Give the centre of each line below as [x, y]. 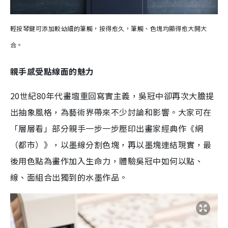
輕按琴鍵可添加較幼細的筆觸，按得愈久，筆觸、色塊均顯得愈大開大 [109, 28]
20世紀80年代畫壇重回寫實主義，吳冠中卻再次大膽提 [112, 95]
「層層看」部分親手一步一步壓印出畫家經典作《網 [107, 128]
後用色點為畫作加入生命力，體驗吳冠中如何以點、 [107, 161]
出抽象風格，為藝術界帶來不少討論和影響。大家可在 [111, 112]
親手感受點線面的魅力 [52, 71]
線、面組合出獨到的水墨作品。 [69, 177]
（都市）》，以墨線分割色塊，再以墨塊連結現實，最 [111, 144]
